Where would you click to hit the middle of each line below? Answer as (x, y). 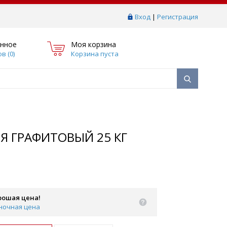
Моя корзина (93, 44)
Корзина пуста (95, 53)
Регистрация (178, 17)
